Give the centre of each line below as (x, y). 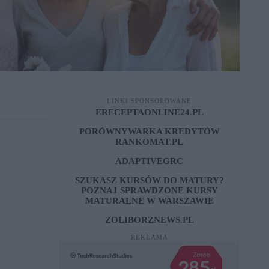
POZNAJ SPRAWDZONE (133, 190)
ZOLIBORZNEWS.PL (149, 220)
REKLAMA (149, 237)
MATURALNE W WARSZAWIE (149, 201)
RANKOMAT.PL (149, 142)
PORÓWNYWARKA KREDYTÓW (149, 131)
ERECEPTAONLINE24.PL (149, 112)
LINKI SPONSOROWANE (149, 101)
